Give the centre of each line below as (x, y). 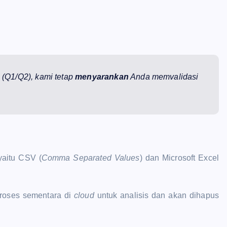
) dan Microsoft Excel (179, 158)
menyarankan (102, 77)
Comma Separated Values (90, 158)
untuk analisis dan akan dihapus (156, 195)
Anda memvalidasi (163, 77)
